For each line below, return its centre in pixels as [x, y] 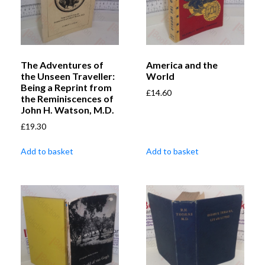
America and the [182, 65]
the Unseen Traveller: [68, 76]
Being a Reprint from [66, 88]
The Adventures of [62, 65]
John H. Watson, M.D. [67, 110]
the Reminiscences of [67, 99]
